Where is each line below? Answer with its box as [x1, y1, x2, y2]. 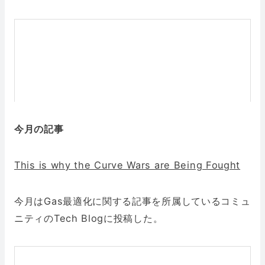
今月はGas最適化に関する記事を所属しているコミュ [14, 195, 251, 208]
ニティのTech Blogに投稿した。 [14, 212, 163, 225]
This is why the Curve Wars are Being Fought [14, 159, 241, 172]
